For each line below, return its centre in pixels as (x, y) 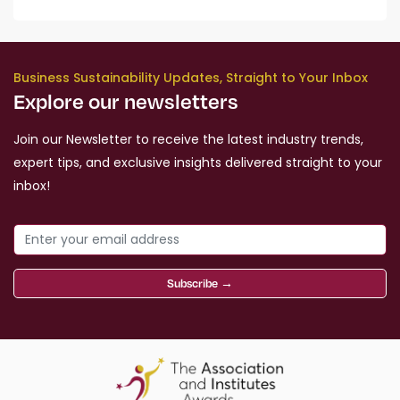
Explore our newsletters (126, 101)
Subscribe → (200, 283)
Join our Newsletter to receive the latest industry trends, (188, 140)
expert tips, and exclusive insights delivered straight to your (198, 163)
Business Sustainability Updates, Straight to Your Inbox (191, 78)
